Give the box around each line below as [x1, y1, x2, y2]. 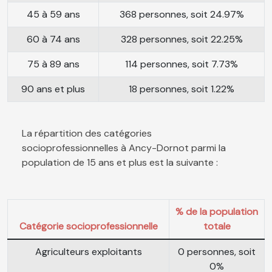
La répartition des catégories [22, 126, 152, 140]
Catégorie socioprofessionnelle [19, 219, 158, 233]
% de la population [175, 205, 258, 218]
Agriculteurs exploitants [35, 245, 142, 258]
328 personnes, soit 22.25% [120, 32, 243, 46]
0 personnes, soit [178, 245, 256, 258]
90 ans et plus [21, 82, 85, 95]
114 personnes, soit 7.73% [125, 57, 238, 70]
